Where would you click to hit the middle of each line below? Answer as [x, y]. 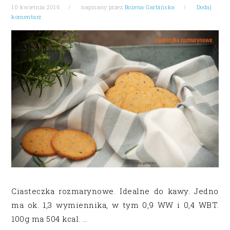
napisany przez [102, 7]
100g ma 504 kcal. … [50, 219]
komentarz [26, 17]
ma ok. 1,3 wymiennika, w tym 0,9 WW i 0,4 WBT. [115, 205]
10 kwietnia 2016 [36, 7]
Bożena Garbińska [150, 7]
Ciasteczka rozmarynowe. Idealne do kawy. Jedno [115, 191]
